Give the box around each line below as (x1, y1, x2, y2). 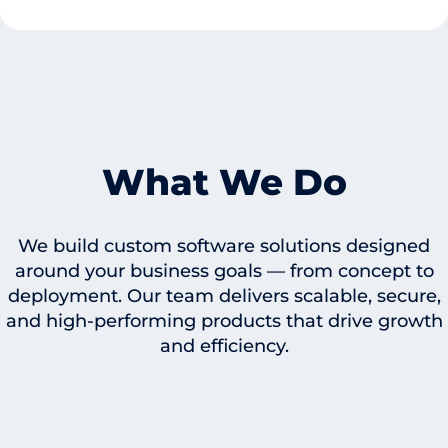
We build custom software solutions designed (18, 234, 430, 257)
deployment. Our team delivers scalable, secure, (7, 284, 441, 307)
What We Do (101, 159, 347, 204)
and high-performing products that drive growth (5, 309, 443, 332)
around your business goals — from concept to (14, 259, 434, 282)
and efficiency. (159, 334, 289, 357)
